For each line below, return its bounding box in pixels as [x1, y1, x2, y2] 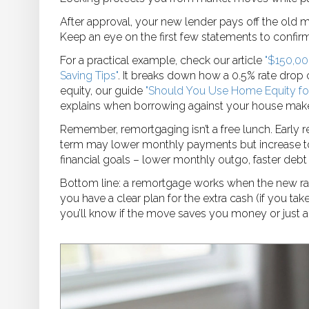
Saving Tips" [60, 69, 118, 82]
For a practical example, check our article [60, 54, 265, 67]
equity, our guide [60, 84, 146, 97]
